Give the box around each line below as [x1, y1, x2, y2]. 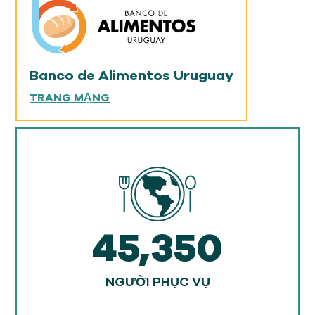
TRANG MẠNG [30, 90, 110, 106]
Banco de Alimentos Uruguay [30, 66, 234, 86]
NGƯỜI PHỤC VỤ [105, 274, 210, 291]
